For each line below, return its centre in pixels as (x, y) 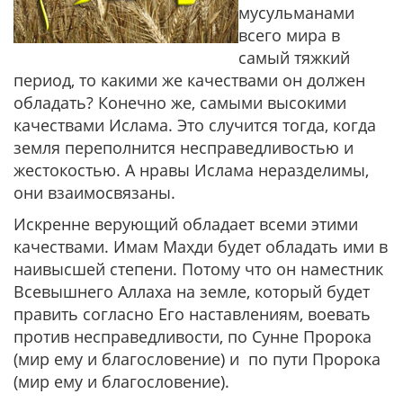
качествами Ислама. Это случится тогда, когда (195, 125)
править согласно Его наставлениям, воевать (192, 314)
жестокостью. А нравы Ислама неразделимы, (191, 170)
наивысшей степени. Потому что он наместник (198, 269)
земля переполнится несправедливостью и (184, 148)
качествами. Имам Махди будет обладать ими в (201, 246)
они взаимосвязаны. (94, 193)
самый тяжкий (294, 58)
